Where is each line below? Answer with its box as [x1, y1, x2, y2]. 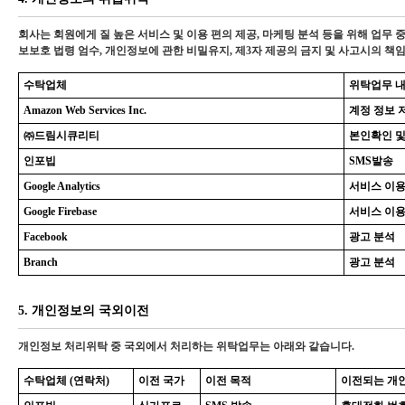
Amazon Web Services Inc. [24, 104, 146, 117]
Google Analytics [24, 180, 100, 193]
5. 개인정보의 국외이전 [18, 304, 149, 317]
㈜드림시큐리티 [24, 129, 99, 142]
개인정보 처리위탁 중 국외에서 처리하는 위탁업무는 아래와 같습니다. [18, 340, 354, 353]
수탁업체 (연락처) [24, 374, 109, 387]
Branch [24, 256, 58, 268]
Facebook [24, 231, 68, 243]
